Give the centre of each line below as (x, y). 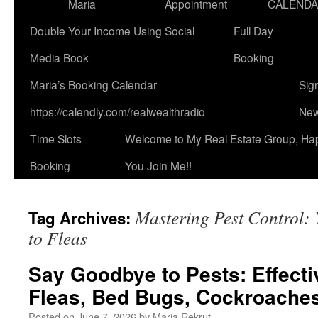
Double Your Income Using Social (112, 31)
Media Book (59, 57)
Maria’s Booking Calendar (93, 84)
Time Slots (56, 138)
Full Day (253, 31)
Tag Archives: (82, 218)
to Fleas (58, 238)
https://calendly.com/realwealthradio (117, 111)
